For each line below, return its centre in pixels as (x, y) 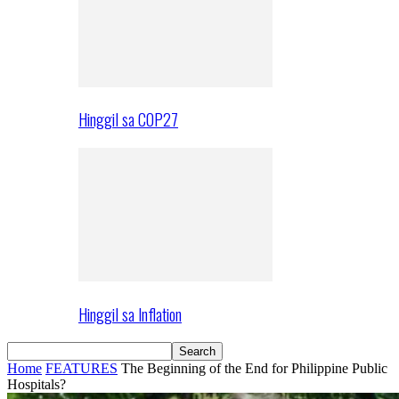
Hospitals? (37, 385)
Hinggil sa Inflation (130, 313)
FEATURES (81, 369)
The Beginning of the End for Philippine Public (254, 369)
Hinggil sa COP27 (128, 119)
